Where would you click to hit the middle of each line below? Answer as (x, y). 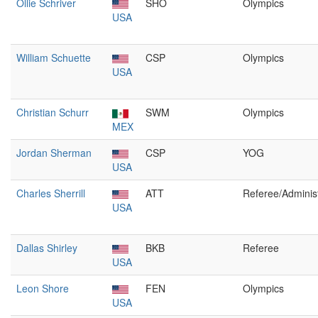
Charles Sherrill (51, 193)
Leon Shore (43, 288)
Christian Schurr (53, 112)
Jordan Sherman (54, 153)
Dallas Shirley (47, 248)
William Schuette (54, 57)
